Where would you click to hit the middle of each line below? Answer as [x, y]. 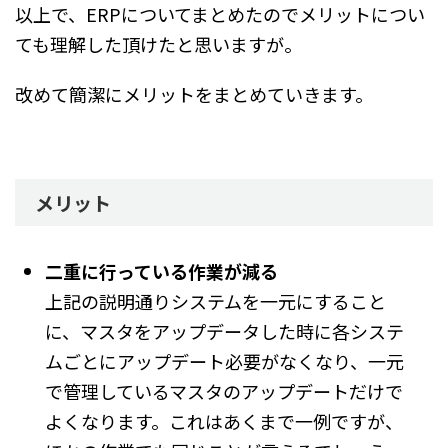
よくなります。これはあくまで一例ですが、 [224, 421]
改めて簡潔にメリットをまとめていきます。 [194, 94]
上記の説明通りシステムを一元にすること [215, 301]
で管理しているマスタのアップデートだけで [224, 391]
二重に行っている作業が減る [161, 271]
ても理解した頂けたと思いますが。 [158, 44]
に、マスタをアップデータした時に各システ [224, 331]
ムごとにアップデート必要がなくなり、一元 [224, 361]
